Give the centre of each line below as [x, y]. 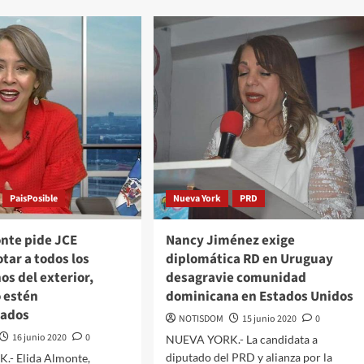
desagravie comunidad [236, 278]
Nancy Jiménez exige [230, 241]
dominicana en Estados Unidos [259, 297]
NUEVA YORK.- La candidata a [241, 340]
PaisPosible [34, 199]
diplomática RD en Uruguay [249, 260]
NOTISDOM [201, 319]
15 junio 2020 [269, 319]
